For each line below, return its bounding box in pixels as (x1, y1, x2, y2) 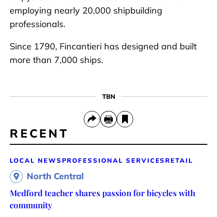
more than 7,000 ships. (10, 54, 103, 65)
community (10, 199, 52, 210)
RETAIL (165, 156, 193, 164)
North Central (27, 170, 84, 182)
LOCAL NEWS (10, 156, 62, 164)
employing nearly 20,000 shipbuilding (10, 4, 162, 16)
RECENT (10, 125, 69, 140)
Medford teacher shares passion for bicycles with (10, 187, 195, 198)
